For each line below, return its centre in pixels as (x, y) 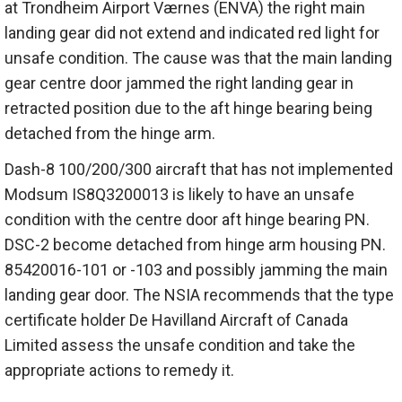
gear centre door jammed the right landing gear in (179, 83)
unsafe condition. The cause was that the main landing (198, 58)
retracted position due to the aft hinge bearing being (188, 109)
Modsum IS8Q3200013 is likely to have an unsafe (179, 195)
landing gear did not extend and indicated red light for (192, 33)
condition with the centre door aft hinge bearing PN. (187, 220)
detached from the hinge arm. (110, 134)
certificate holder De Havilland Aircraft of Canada (176, 320)
